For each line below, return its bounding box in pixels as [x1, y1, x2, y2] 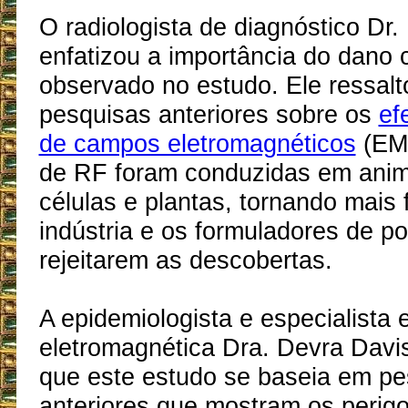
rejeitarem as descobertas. [38, 246, 332, 275]
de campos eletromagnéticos [38, 129, 356, 158]
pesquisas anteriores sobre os [38, 100, 379, 129]
